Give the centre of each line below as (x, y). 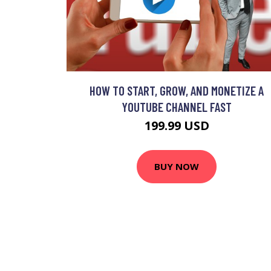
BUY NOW (177, 167)
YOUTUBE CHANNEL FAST (177, 106)
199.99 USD (177, 125)
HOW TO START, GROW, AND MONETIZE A (177, 90)
